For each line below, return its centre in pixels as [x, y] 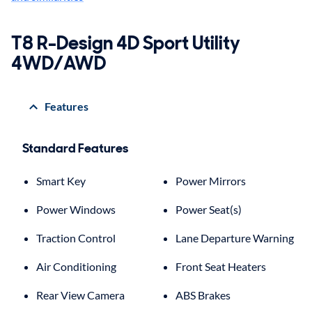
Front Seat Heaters [221, 266]
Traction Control [76, 237]
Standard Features [75, 148]
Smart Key [61, 180]
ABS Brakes [203, 295]
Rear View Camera [80, 295]
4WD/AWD [58, 63]
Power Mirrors [211, 180]
